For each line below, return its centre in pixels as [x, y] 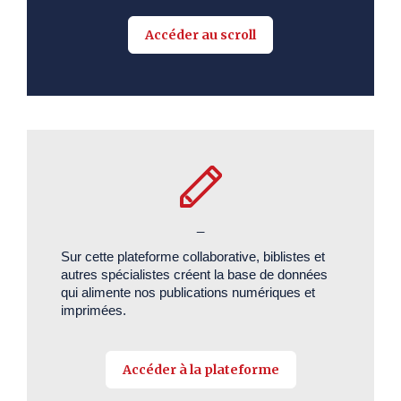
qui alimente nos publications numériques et [188, 293]
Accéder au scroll [200, 35]
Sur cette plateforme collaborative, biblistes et [193, 257]
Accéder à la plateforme [200, 370]
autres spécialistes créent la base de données [194, 275]
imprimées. [94, 311]
